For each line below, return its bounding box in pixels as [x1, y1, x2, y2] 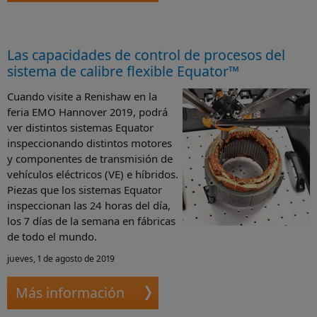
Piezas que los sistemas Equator [7, 182, 162, 197]
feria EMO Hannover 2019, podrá [7, 104, 168, 119]
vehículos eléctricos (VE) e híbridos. [7, 166, 178, 181]
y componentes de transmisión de [7, 151, 173, 166]
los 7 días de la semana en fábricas [7, 213, 175, 228]
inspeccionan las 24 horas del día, [7, 197, 171, 212]
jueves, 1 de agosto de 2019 [7, 252, 115, 265]
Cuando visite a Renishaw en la [7, 88, 157, 103]
